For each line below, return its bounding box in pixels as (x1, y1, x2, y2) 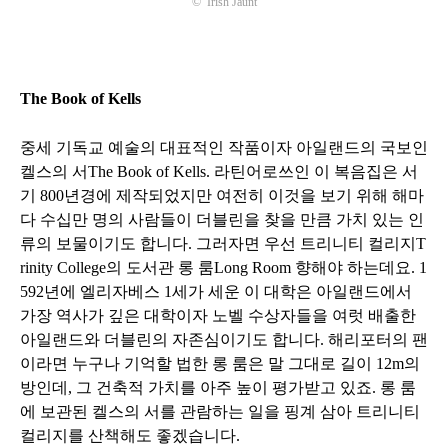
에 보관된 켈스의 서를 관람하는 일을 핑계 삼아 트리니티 (20, 402, 420, 420)
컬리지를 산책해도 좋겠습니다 (20, 426, 236, 444)
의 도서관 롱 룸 (106, 258, 214, 276)
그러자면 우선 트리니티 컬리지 (196, 234, 416, 252)
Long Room (214, 258, 295, 276)
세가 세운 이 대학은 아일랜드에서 (172, 282, 412, 300)
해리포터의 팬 (328, 330, 428, 348)
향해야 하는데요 (295, 258, 411, 276)
